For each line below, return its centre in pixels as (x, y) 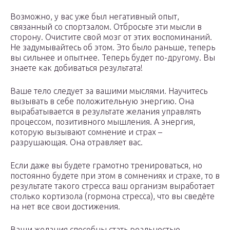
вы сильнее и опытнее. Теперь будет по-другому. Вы (113, 58)
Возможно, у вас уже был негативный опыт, (95, 17)
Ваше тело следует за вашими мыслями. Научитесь (109, 91)
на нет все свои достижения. (65, 207)
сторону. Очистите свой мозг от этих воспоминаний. (111, 37)
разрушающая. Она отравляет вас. (76, 142)
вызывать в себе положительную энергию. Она (102, 101)
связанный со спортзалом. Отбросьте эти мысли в (106, 27)
